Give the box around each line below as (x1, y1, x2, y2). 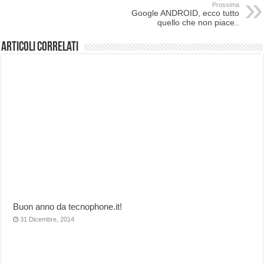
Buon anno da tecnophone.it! (13, 201, 123, 212)
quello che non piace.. (157, 17, 239, 27)
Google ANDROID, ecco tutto (131, 8, 239, 18)
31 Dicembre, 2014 (20, 215, 75, 223)
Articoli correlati (1, 40, 79, 54)
